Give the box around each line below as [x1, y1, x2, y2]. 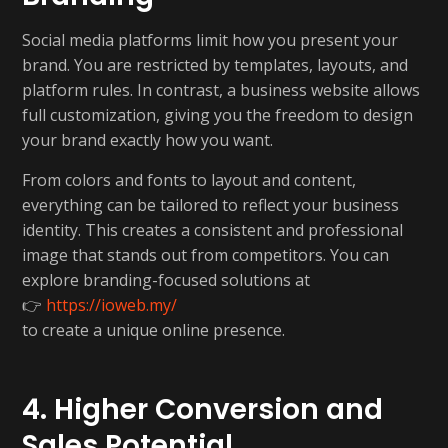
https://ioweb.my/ [46, 294, 177, 316]
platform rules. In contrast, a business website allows [22, 79, 420, 101]
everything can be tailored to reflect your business [22, 194, 399, 216]
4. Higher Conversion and [22, 390, 383, 429]
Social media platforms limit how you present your [22, 29, 398, 51]
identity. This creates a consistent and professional [22, 219, 403, 241]
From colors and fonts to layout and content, [22, 169, 356, 191]
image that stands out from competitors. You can [22, 244, 389, 266]
